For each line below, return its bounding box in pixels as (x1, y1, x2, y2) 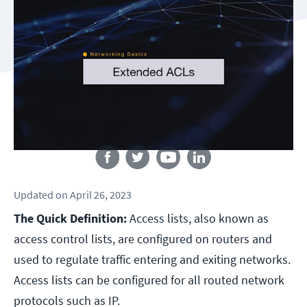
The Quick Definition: (14, 210, 127, 227)
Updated (14, 188, 53, 202)
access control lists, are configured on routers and (14, 231, 272, 247)
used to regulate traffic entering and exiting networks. (14, 251, 291, 268)
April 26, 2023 (70, 188, 132, 202)
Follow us (134, 131, 173, 144)
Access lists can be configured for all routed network (14, 272, 284, 288)
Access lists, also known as (127, 210, 269, 227)
